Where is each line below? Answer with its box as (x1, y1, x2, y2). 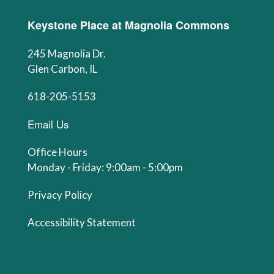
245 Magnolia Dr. (28, 47, 108, 60)
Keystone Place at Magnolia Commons (28, 17, 229, 33)
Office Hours (28, 146, 87, 158)
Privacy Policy (28, 188, 92, 201)
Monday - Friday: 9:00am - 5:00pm (28, 161, 183, 174)
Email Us (28, 116, 69, 131)
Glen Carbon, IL (28, 62, 99, 75)
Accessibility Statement (28, 216, 136, 229)
